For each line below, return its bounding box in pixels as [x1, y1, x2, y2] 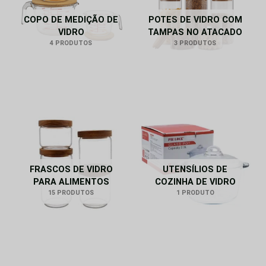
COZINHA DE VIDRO [154, 177, 236, 188]
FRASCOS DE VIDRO [29, 164, 113, 175]
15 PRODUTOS [48, 189, 94, 197]
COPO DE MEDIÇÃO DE [24, 15, 118, 26]
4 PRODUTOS [50, 39, 92, 47]
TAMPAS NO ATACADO [148, 27, 242, 38]
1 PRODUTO [176, 189, 214, 197]
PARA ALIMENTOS [33, 177, 109, 188]
